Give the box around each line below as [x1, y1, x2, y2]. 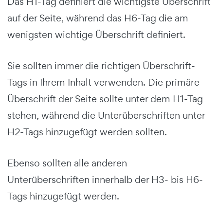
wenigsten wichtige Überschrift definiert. [7, 28, 185, 41]
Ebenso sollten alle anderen [7, 156, 127, 169]
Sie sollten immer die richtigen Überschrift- [7, 59, 195, 72]
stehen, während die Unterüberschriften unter [7, 109, 205, 122]
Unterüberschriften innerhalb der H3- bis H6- [7, 173, 203, 186]
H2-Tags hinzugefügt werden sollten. [7, 125, 167, 138]
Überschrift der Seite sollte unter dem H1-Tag [7, 92, 203, 105]
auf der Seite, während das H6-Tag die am [7, 11, 188, 24]
